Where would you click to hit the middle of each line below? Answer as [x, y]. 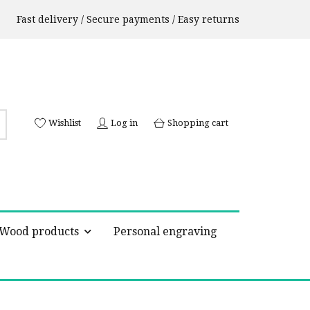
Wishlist [65, 123]
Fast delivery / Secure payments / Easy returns [128, 19]
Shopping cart [198, 123]
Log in [124, 123]
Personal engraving [165, 231]
